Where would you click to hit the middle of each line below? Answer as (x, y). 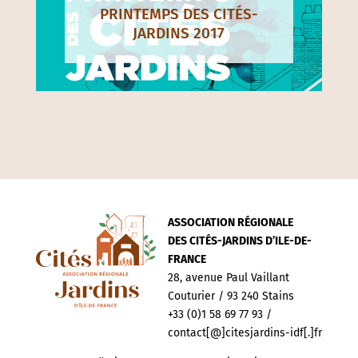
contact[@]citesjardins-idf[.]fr (245, 333)
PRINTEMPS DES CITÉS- (179, 14)
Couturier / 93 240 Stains (231, 296)
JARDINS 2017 (179, 33)
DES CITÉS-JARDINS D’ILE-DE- (239, 241)
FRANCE (187, 260)
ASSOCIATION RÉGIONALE (230, 223)
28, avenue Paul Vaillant (228, 278)
